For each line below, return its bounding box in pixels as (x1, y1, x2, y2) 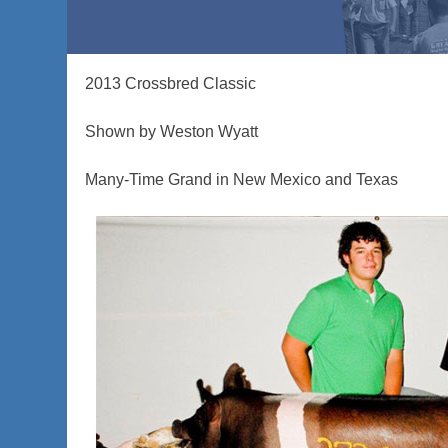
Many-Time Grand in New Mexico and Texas (85, 171, 399, 189)
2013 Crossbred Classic (85, 75, 257, 93)
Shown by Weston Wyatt (85, 123, 259, 141)
